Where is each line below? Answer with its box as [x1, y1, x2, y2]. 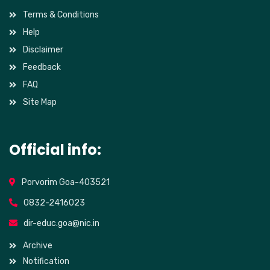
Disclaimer [22, 45, 63, 55]
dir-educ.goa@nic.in [24, 218, 99, 228]
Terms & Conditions [22, 10, 99, 20]
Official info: [9, 140, 101, 160]
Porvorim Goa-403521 [22, 177, 110, 187]
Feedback [22, 62, 61, 72]
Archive [22, 240, 52, 251]
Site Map [22, 97, 57, 107]
